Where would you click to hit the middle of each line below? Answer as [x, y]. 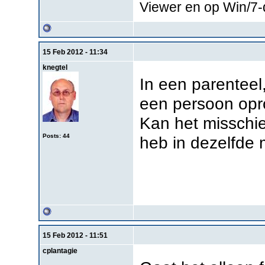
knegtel [55, 67]
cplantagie [60, 251]
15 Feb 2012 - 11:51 [75, 235]
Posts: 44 [56, 135]
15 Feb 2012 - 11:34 [75, 52]
